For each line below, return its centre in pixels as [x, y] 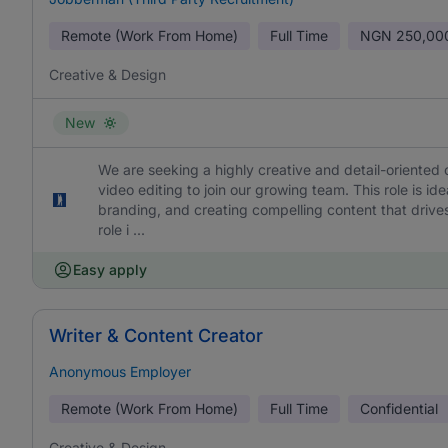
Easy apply [110, 269]
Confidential [399, 408]
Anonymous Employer [120, 371]
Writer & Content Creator [156, 335]
